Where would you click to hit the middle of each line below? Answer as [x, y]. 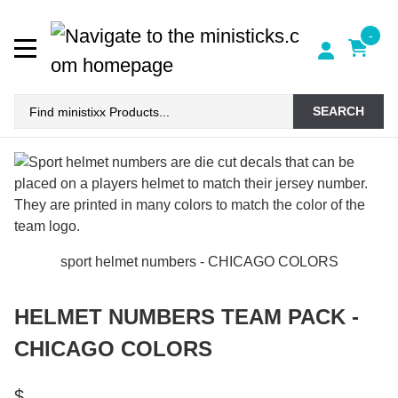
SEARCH [338, 111]
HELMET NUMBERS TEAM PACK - [187, 316]
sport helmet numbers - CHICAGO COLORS [199, 261]
